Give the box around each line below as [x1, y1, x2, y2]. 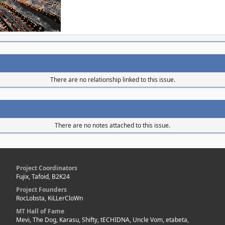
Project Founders [16, 185, 67, 194]
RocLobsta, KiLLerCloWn [16, 194, 83, 202]
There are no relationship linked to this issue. [50, 75, 175, 84]
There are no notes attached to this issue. [55, 121, 170, 130]
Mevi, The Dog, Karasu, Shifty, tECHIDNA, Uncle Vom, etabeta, [16, 215, 189, 224]
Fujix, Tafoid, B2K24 [16, 172, 70, 181]
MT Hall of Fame [16, 207, 64, 215]
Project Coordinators [16, 164, 77, 172]
